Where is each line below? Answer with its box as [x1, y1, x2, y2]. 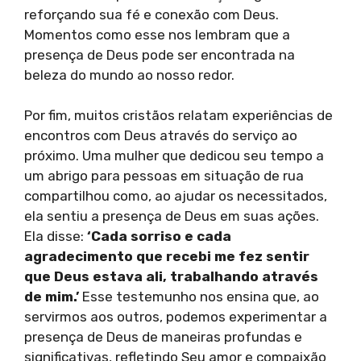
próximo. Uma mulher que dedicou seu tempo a [24, 147, 324, 164]
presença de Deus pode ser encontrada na [24, 46, 295, 63]
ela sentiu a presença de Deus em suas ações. [24, 208, 319, 225]
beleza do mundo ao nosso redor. [24, 66, 234, 83]
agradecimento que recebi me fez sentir [24, 248, 309, 265]
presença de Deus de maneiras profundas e [24, 329, 302, 346]
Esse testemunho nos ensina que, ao [79, 288, 319, 305]
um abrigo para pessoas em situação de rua [24, 168, 304, 185]
